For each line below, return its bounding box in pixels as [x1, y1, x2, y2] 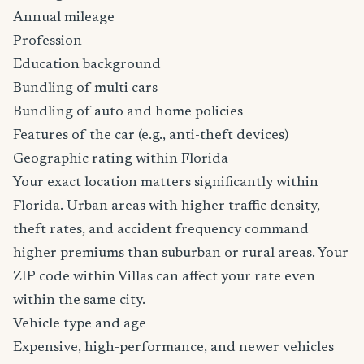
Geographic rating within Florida [13, 152, 228, 167]
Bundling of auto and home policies [13, 105, 243, 119]
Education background [13, 58, 161, 72]
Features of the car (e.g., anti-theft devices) [13, 128, 288, 143]
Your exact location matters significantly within [13, 175, 318, 190]
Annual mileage [13, 11, 115, 25]
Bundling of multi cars [13, 81, 158, 96]
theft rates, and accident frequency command [13, 223, 309, 237]
